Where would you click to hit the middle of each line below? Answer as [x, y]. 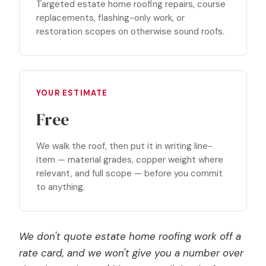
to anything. [61, 187]
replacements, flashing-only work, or [110, 18]
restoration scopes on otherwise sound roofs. [130, 31]
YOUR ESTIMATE [72, 93]
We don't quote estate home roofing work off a [130, 236]
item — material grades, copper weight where [130, 160]
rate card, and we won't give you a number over [131, 253]
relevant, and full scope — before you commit [129, 173]
